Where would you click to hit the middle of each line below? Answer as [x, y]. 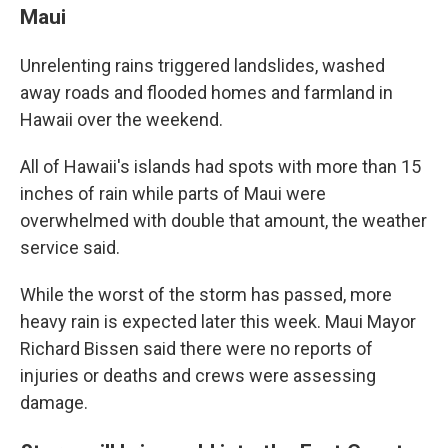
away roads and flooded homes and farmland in [206, 92]
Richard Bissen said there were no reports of [196, 348]
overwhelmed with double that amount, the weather [223, 220]
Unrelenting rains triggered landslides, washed [202, 65]
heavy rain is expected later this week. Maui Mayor [218, 321]
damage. [54, 402]
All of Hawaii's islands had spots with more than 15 [220, 166]
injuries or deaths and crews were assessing [198, 375]
